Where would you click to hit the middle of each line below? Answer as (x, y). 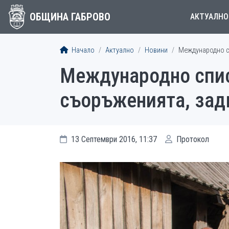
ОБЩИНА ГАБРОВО (70, 17)
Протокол (192, 139)
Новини (156, 50)
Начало (82, 50)
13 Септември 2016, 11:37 (113, 139)
